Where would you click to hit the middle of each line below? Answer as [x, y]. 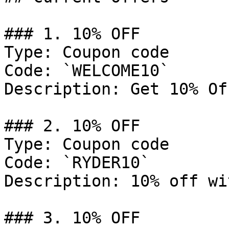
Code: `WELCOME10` [87, 71]
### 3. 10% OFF [72, 218]
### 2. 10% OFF [72, 126]
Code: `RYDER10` [77, 163]
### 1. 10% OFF [72, 34]
